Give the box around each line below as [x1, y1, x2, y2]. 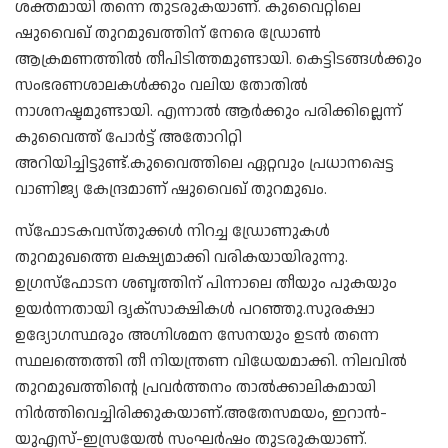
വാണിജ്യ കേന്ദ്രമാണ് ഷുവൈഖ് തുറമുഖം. [15, 177, 327, 201]
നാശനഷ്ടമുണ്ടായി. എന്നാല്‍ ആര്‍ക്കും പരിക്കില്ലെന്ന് [15, 99, 402, 123]
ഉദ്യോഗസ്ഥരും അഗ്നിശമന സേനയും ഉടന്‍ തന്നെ [15, 323, 379, 347]
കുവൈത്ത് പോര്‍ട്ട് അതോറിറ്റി [15, 125, 242, 149]
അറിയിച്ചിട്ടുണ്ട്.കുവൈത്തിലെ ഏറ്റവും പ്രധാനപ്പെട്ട [15, 151, 394, 175]
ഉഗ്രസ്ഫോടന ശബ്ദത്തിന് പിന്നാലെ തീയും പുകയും [15, 271, 397, 295]
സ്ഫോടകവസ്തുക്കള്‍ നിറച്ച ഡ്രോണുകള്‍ [15, 219, 330, 243]
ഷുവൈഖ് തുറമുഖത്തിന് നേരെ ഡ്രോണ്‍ [15, 21, 321, 45]
